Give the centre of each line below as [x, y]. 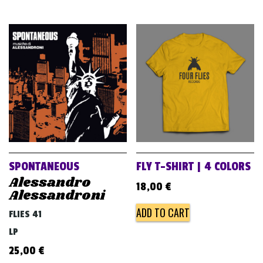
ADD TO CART [163, 212]
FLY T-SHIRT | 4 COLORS [194, 166]
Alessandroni [57, 195]
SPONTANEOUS [44, 166]
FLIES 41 [25, 214]
